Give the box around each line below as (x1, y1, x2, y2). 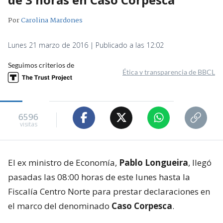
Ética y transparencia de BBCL (122, 67, 215, 76)
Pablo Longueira (119, 156, 188, 168)
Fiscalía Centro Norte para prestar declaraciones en (8, 185, 210, 197)
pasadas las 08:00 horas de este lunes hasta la (8, 171, 190, 183)
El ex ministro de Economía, (8, 156, 119, 168)
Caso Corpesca (111, 200, 172, 212)
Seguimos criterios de (8, 60, 74, 69)
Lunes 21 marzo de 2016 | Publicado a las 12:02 (8, 40, 164, 50)
